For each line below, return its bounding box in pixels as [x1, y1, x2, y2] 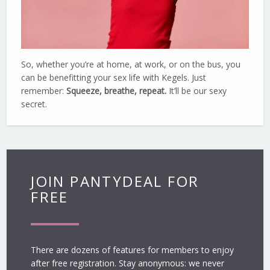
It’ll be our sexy [166, 84, 227, 96]
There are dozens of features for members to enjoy [31, 243, 234, 256]
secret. [21, 98, 48, 110]
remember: [21, 84, 67, 96]
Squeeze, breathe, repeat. [66, 84, 167, 96]
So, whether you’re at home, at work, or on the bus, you [21, 58, 241, 70]
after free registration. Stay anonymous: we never [31, 257, 225, 269]
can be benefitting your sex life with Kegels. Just [21, 71, 207, 83]
